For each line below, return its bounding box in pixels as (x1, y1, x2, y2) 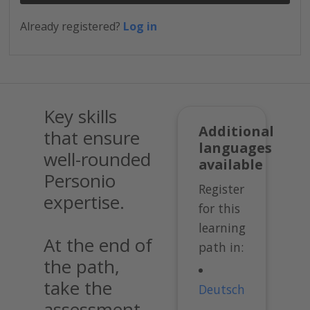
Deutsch (199, 281, 246, 298)
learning (199, 219, 246, 237)
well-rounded (44, 146, 151, 172)
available (199, 154, 264, 174)
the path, (44, 253, 120, 279)
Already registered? (20, 18, 124, 34)
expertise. (44, 189, 125, 215)
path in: (199, 239, 244, 256)
